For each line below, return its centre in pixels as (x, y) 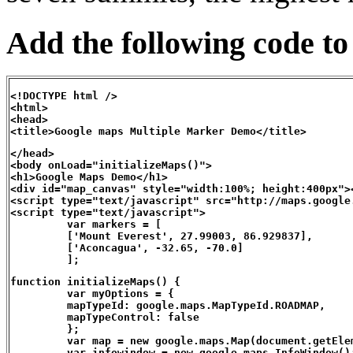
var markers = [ (86, 225)
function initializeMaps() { (95, 282)
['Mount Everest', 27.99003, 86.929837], (162, 236)
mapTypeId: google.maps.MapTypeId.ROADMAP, (168, 306)
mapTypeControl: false (105, 318)
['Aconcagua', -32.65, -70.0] (127, 248)
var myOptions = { (92, 294)
